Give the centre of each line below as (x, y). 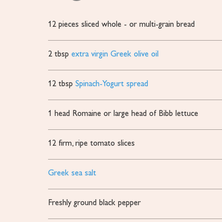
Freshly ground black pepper (95, 203)
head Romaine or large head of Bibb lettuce (127, 114)
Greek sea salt (72, 173)
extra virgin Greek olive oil (115, 54)
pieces (70, 25)
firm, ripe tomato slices (97, 143)
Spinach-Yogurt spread (112, 84)
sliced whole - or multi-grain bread (138, 25)
